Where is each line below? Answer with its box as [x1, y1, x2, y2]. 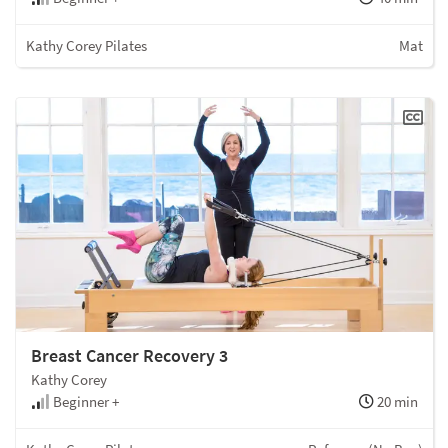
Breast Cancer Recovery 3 [31, 344, 228, 368]
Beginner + [50, 392, 119, 412]
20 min [374, 392, 418, 412]
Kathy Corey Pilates [26, 35, 147, 55]
